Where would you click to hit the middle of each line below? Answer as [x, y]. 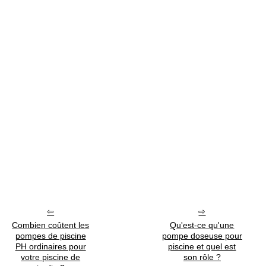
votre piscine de [51, 257]
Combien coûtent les [51, 225]
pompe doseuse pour [202, 236]
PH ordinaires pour [50, 247]
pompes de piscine [50, 236]
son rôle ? [202, 257]
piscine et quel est [202, 247]
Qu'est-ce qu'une [202, 225]
